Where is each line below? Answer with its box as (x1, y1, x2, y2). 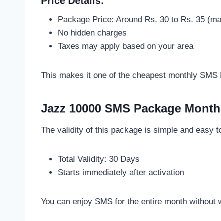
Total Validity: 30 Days (58, 154, 140, 164)
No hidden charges (58, 28, 127, 37)
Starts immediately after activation (58, 167, 184, 177)
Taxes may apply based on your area (58, 41, 193, 51)
